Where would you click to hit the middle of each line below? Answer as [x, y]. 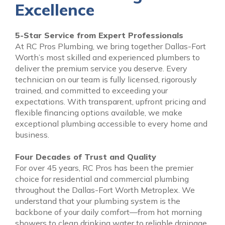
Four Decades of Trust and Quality [86, 157]
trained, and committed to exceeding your [91, 90]
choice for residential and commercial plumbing [102, 179]
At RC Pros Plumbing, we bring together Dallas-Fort [110, 46]
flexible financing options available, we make [99, 113]
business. [32, 135]
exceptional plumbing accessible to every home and [111, 124]
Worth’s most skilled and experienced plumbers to [107, 57]
